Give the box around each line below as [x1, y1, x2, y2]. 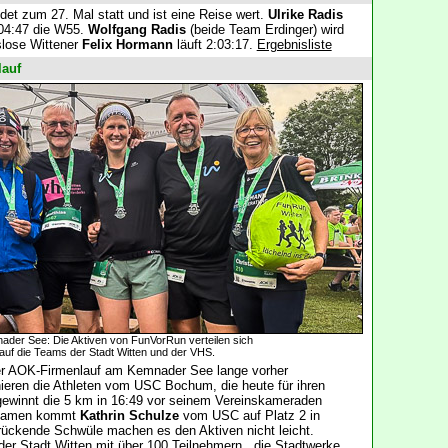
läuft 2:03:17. [172, 37, 257, 53]
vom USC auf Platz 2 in [178, 408, 320, 424]
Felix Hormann [81, 37, 173, 53]
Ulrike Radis [267, 7, 343, 23]
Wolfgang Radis [87, 22, 186, 38]
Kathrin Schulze [79, 408, 179, 424]
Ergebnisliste [256, 37, 332, 53]
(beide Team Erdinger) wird [185, 22, 344, 38]
